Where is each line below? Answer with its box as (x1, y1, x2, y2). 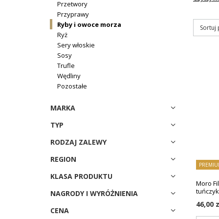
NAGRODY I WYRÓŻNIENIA (50, 189, 138, 198)
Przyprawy (57, 9, 89, 19)
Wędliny (57, 71, 81, 80)
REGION (50, 154, 76, 164)
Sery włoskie (57, 40, 95, 49)
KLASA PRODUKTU (50, 172, 112, 181)
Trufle (57, 61, 75, 70)
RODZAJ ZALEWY (50, 137, 107, 147)
